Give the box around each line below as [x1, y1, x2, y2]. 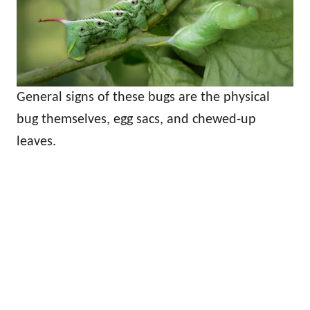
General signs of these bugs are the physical [17, 91, 270, 105]
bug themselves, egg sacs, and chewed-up [17, 113, 256, 127]
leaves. [17, 135, 56, 149]
